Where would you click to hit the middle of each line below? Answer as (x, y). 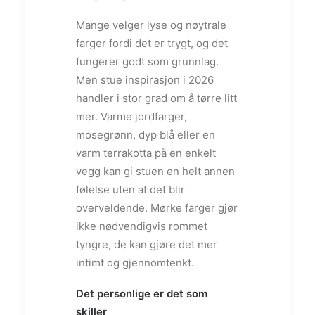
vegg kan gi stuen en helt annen (155, 171)
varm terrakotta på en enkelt (146, 153)
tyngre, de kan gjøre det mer (147, 244)
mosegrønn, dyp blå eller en (146, 134)
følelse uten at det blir (130, 189)
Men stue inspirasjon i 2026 (145, 79)
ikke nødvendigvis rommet (142, 226)
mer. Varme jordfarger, (131, 116)
